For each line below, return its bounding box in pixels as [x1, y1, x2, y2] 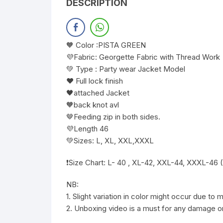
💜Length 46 [66, 123, 109, 133]
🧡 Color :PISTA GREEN [66, 40, 146, 50]
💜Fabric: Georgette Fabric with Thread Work [66, 52, 220, 62]
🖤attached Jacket [66, 88, 129, 98]
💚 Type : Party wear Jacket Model [66, 64, 185, 74]
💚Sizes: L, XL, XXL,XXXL [66, 135, 154, 145]
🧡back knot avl [66, 100, 119, 110]
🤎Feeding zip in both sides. [66, 111, 160, 121]
